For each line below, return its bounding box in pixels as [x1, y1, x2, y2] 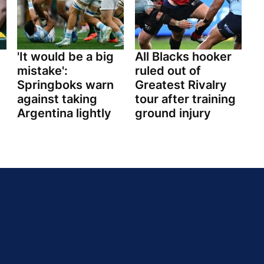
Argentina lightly [17, 106, 111, 121]
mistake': [17, 64, 68, 78]
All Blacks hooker [134, 49, 232, 64]
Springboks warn [17, 78, 114, 93]
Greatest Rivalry [134, 78, 227, 93]
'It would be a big [17, 49, 114, 64]
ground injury [134, 106, 211, 121]
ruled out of [134, 64, 201, 78]
